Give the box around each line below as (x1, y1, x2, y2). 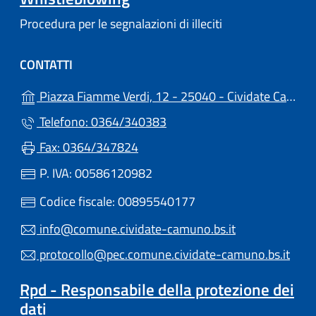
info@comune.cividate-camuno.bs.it (37, 219, 236, 238)
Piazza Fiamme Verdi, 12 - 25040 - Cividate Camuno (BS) (37, 86, 286, 106)
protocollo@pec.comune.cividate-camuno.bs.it (37, 244, 290, 264)
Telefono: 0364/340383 (37, 111, 166, 131)
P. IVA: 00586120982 (37, 163, 152, 183)
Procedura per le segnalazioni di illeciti (20, 13, 222, 33)
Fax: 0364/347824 (37, 137, 138, 157)
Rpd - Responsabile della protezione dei (20, 277, 294, 303)
